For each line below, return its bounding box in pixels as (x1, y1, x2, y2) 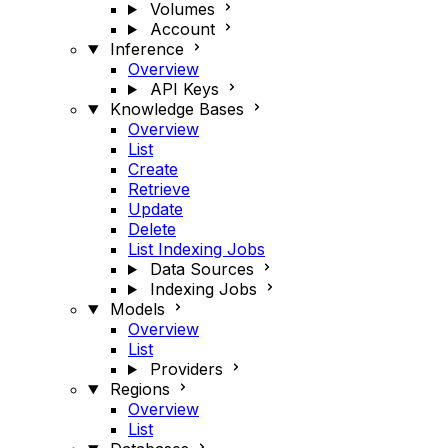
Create (128, 159, 178, 179)
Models (109, 299, 165, 319)
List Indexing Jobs (128, 239, 265, 259)
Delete (128, 219, 176, 239)
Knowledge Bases (109, 99, 244, 119)
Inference (109, 39, 184, 59)
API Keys (149, 79, 219, 99)
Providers (149, 359, 223, 379)
